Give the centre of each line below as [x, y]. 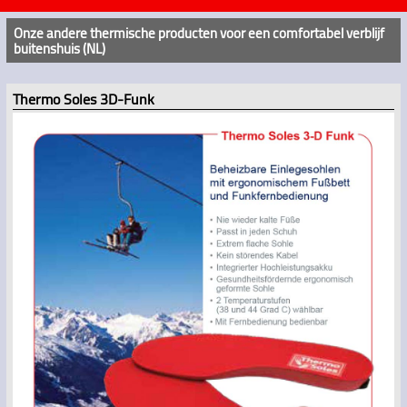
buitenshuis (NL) [59, 48]
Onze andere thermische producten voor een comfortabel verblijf [199, 33]
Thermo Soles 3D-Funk [84, 99]
